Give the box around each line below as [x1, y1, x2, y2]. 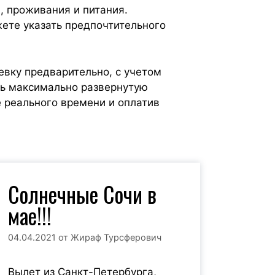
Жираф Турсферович [70, 231, 161, 242]
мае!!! [7, 199, 52, 231]
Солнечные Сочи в [7, 177, 157, 210]
